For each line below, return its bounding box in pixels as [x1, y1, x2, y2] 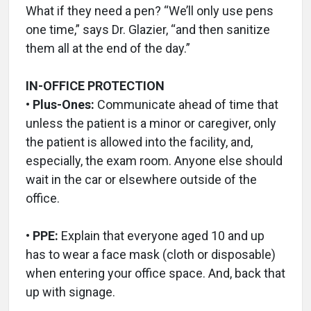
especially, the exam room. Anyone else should [26, 153, 283, 168]
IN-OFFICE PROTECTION [26, 78, 165, 93]
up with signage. [26, 284, 115, 299]
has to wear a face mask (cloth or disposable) [26, 246, 276, 262]
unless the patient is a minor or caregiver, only [26, 115, 276, 131]
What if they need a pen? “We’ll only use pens [26, 3, 274, 18]
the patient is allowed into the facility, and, [26, 134, 253, 149]
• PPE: [26, 228, 58, 243]
